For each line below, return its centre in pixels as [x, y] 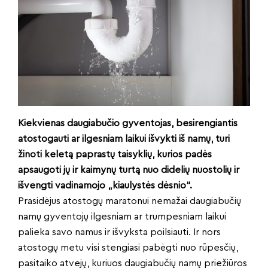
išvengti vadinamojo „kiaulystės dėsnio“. [105, 185]
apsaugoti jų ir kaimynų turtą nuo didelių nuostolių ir [129, 170]
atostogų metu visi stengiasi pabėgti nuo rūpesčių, [128, 248]
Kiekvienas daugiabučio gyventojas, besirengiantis [128, 123]
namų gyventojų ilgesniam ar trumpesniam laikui [122, 217]
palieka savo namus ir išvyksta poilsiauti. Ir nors [119, 232]
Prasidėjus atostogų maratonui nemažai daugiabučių [130, 201]
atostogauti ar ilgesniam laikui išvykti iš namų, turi [124, 139]
